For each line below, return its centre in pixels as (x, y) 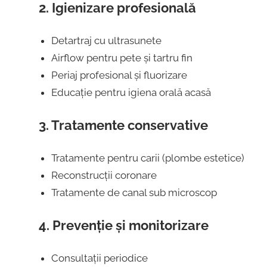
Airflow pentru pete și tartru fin (122, 58)
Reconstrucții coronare (104, 175)
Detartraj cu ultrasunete (106, 40)
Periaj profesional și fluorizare (119, 75)
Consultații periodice (99, 258)
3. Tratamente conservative (123, 125)
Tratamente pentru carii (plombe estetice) (148, 158)
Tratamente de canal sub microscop (134, 192)
